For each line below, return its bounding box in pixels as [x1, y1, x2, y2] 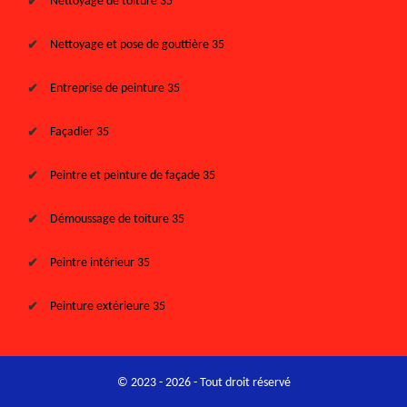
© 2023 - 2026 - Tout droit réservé [116, 376, 291, 390]
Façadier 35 [50, 125, 109, 139]
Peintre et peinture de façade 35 [50, 169, 215, 183]
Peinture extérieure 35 [50, 300, 165, 313]
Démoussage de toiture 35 [50, 213, 184, 226]
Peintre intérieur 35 [50, 256, 150, 270]
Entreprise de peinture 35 [50, 82, 180, 95]
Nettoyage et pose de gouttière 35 [50, 38, 224, 52]
